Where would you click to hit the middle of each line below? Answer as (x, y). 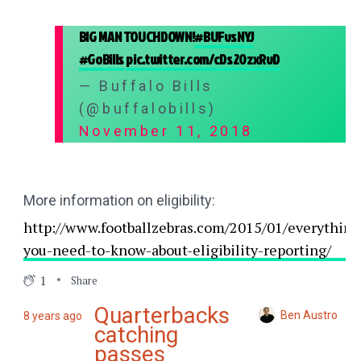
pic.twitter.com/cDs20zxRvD (203, 60)
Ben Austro (309, 315)
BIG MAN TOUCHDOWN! (137, 37)
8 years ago (52, 316)
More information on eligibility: (119, 201)
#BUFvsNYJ (224, 37)
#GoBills (101, 60)
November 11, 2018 (166, 131)
